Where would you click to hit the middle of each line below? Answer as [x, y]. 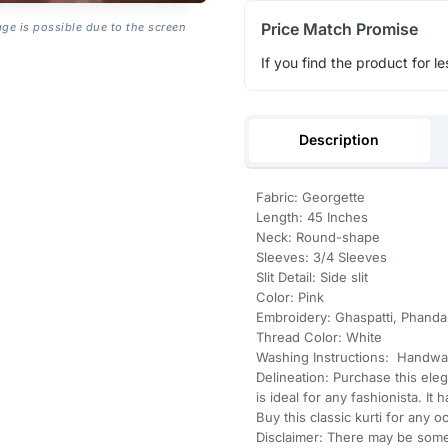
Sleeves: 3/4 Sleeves [323, 257]
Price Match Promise [339, 28]
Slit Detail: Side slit [311, 277]
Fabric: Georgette [310, 197]
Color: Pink [289, 297]
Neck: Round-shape [317, 237]
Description [339, 140]
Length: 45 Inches [311, 217]
